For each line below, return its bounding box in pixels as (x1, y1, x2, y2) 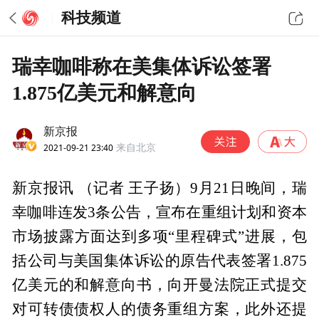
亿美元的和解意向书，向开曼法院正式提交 (12, 277, 307, 293)
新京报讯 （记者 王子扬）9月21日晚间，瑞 (12, 180, 307, 197)
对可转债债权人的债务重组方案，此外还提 (12, 301, 307, 318)
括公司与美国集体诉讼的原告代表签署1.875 (12, 253, 307, 269)
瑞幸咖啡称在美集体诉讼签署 (12, 55, 272, 78)
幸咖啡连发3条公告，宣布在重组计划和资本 (12, 204, 307, 221)
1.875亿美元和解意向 (12, 81, 197, 104)
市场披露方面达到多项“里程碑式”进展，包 (12, 229, 307, 245)
